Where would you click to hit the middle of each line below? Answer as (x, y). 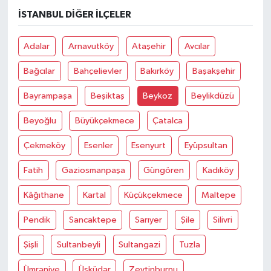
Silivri (223, 220)
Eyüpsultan (206, 145)
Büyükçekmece (104, 120)
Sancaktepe (93, 220)
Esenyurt (149, 145)
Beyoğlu (40, 120)
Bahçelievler (98, 71)
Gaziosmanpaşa (93, 170)
